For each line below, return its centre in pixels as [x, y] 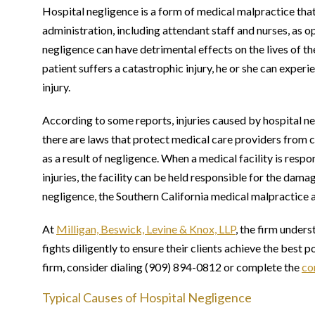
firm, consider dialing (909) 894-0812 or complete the [172, 267]
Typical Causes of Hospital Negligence [147, 297]
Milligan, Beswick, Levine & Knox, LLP [146, 229]
